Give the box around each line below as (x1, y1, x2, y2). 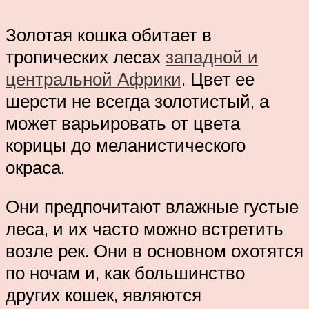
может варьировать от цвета (6, 111, 240, 134)
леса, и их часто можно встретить (6, 217, 283, 240)
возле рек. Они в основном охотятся (6, 239, 303, 262)
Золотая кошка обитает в (6, 23, 212, 46)
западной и (166, 45, 258, 68)
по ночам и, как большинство (6, 261, 245, 284)
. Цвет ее (181, 67, 255, 90)
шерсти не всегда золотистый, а (6, 89, 269, 112)
